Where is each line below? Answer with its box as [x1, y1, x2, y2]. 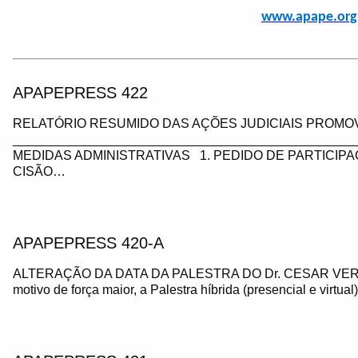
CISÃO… [13, 165, 66, 178]
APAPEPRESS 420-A [13, 234, 164, 252]
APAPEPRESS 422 [13, 84, 148, 101]
